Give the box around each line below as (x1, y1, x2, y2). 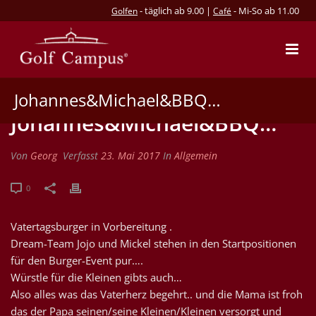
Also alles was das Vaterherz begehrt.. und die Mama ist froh (11, 287, 303, 301)
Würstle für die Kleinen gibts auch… (11, 270, 182, 284)
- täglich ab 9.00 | (138, 4, 213, 17)
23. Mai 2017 (101, 149, 160, 162)
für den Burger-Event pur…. (11, 253, 143, 267)
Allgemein (174, 149, 217, 162)
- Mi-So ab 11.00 (231, 4, 299, 17)
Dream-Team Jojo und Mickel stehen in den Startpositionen (11, 236, 296, 250)
